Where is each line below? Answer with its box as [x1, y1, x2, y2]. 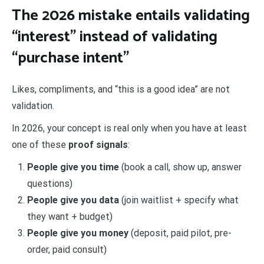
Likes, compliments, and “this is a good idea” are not [12, 84, 230, 95]
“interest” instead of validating [12, 24, 217, 49]
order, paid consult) [27, 244, 107, 256]
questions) [27, 178, 72, 190]
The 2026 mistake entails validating [12, 2, 250, 28]
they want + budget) [27, 211, 113, 223]
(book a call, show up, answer [118, 161, 242, 173]
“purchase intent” [12, 45, 129, 71]
